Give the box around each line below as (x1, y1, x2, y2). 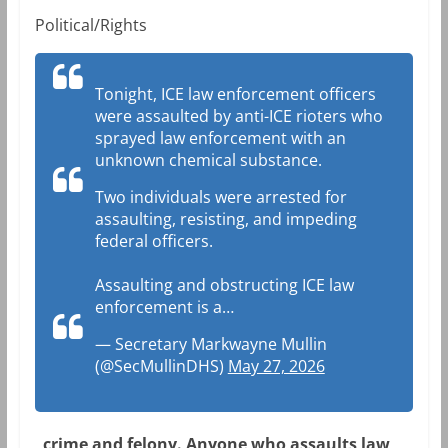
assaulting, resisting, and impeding (94, 208, 357, 231)
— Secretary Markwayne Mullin (94, 333, 327, 356)
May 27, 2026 (227, 355, 325, 378)
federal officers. (94, 230, 213, 253)
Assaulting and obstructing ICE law (94, 274, 354, 297)
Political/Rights (34, 14, 147, 37)
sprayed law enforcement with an (94, 127, 346, 150)
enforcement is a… (94, 296, 234, 319)
